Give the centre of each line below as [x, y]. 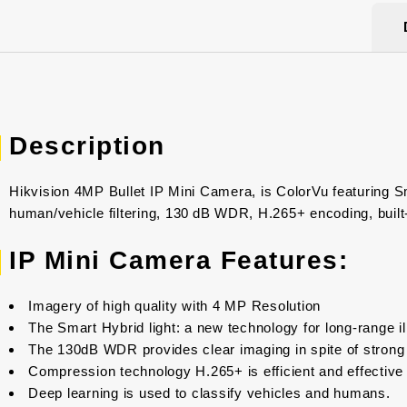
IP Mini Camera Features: [179, 261]
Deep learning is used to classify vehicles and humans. [209, 393]
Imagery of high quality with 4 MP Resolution [174, 306]
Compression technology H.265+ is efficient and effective [216, 372]
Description [87, 146]
